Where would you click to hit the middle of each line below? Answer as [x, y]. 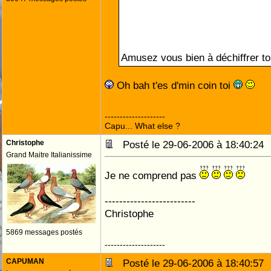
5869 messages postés [44, 232]
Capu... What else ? [142, 126]
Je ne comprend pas [152, 175]
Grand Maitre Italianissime [49, 155]
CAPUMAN [25, 261]
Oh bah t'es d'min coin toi [174, 85]
